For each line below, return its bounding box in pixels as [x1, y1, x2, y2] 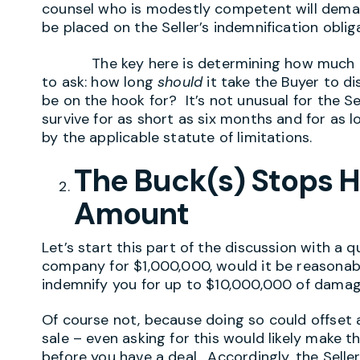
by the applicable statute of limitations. [42, 127, 313, 147]
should [157, 72, 203, 92]
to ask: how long [42, 72, 158, 92]
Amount [74, 193, 190, 234]
